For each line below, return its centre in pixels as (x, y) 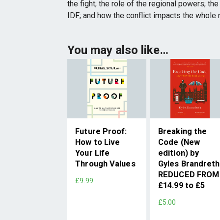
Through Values (105, 164)
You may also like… (118, 50)
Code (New (179, 142)
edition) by (179, 153)
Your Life (93, 153)
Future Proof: (101, 131)
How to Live (98, 142)
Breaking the (183, 131)
